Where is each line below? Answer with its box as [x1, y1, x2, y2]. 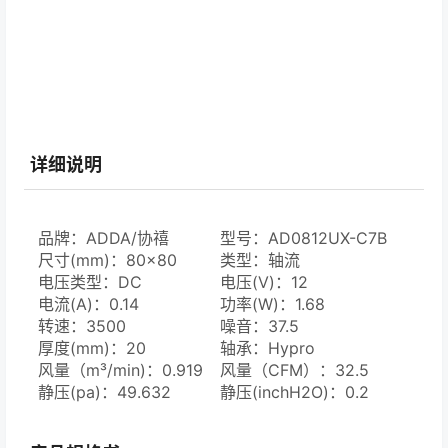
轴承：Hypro [220, 338, 316, 359]
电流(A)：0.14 [38, 294, 139, 315]
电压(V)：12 [220, 272, 309, 293]
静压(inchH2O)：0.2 [220, 382, 370, 403]
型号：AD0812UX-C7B [220, 228, 388, 249]
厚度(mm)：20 [38, 338, 146, 359]
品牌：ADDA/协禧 [38, 228, 169, 249]
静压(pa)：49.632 [38, 382, 171, 403]
